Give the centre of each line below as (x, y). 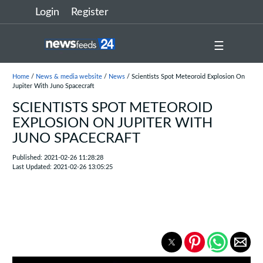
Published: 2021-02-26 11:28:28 (58, 158)
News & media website (69, 77)
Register (90, 12)
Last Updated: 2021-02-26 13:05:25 (62, 167)
